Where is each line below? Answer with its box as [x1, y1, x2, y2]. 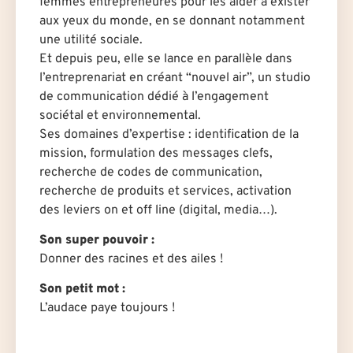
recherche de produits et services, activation [39, 183, 292, 199]
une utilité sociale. [39, 32, 143, 48]
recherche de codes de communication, [39, 164, 262, 180]
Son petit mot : [39, 281, 125, 298]
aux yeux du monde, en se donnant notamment [39, 13, 305, 29]
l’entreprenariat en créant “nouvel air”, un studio [39, 69, 310, 86]
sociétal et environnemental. [39, 107, 201, 124]
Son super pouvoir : [39, 232, 154, 248]
